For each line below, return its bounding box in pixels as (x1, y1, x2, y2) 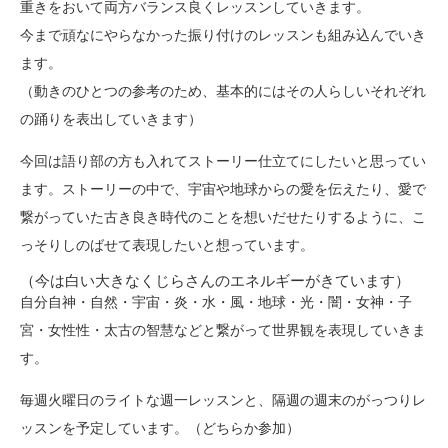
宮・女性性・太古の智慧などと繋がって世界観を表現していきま (20, 319, 426, 339)
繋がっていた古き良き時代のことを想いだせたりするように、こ (20, 206, 426, 226)
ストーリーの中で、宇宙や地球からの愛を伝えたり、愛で (62, 178, 426, 198)
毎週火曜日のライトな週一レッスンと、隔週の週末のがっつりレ (20, 389, 426, 409)
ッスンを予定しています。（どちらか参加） (20, 417, 300, 437)
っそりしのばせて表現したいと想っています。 (20, 234, 314, 254)
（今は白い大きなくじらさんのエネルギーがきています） (20, 269, 410, 290)
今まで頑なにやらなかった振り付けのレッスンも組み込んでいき (20, 24, 426, 44)
